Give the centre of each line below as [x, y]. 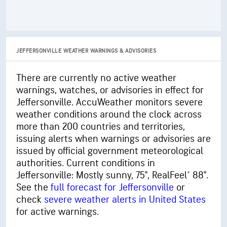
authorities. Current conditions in [86, 163]
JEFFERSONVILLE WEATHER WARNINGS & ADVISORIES [86, 51]
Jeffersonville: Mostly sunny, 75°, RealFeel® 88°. [112, 175]
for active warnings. [58, 212]
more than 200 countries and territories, [101, 127]
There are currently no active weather [96, 78]
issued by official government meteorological [110, 151]
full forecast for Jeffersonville [112, 187]
